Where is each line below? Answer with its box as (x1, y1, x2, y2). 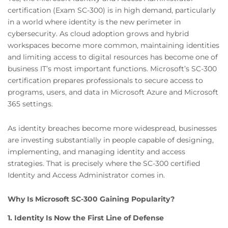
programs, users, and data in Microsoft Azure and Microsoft (8, 88, 218, 97)
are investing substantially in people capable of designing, (8, 135, 214, 145)
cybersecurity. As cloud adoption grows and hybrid (8, 29, 189, 39)
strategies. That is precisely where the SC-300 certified (8, 158, 200, 168)
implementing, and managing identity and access (8, 147, 185, 156)
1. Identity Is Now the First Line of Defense (8, 213, 164, 223)
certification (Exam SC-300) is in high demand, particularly (8, 6, 216, 15)
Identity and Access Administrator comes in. (8, 170, 165, 180)
